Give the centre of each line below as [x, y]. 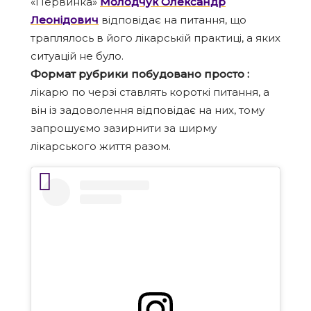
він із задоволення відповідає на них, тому [148, 110]
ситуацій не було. [77, 56]
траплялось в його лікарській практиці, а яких [155, 38]
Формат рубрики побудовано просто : [140, 74]
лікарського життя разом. [101, 146]
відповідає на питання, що [173, 20]
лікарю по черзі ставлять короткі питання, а [150, 92]
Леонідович [65, 20]
